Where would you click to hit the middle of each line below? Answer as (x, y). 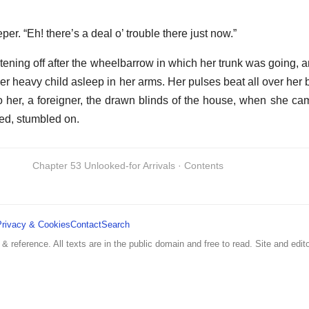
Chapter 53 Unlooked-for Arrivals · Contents (128, 166)
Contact (86, 225)
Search (116, 225)
